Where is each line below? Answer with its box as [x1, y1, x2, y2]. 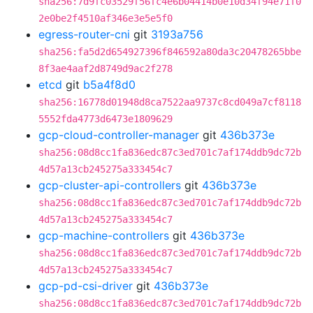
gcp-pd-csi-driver [38, 279, 133, 293]
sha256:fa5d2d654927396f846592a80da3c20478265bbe [38, 46, 301, 57]
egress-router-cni [38, 27, 130, 41]
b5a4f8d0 [83, 78, 136, 92]
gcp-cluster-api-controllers [38, 178, 181, 192]
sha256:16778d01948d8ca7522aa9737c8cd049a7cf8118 [38, 96, 301, 108]
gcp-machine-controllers [38, 228, 169, 242]
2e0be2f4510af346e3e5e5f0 [38, 13, 173, 24]
